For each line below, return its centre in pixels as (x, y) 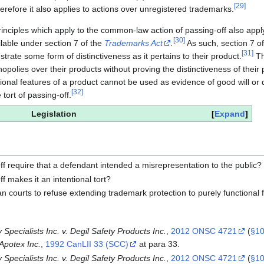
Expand (230, 114)
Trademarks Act (133, 43)
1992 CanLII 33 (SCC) (87, 244)
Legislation (54, 114)
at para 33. (158, 244)
